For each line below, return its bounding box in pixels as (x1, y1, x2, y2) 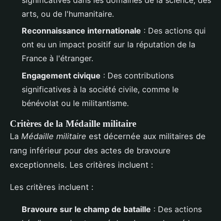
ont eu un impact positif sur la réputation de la (22, 39, 195, 50)
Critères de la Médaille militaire (10, 118, 136, 129)
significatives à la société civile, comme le (22, 84, 179, 94)
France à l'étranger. (22, 53, 93, 64)
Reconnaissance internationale (22, 26, 141, 36)
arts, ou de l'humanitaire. (22, 8, 114, 19)
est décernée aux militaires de (86, 131, 206, 141)
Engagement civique (22, 70, 101, 80)
